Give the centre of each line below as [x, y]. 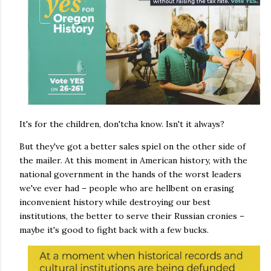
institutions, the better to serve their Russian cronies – [132, 216]
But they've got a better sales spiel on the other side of [132, 146]
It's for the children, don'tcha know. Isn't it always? [122, 124]
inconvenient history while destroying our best [115, 202]
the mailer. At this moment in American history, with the [133, 160]
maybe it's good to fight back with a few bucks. [114, 230]
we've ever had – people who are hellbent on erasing [127, 188]
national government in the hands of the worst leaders [130, 174]
